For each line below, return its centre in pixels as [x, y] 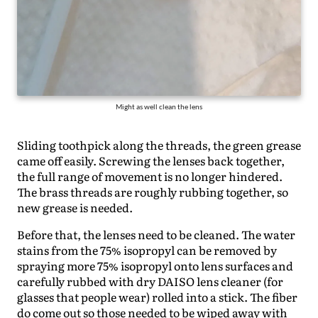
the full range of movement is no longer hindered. [150, 176]
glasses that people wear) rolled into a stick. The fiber [157, 296]
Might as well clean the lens [159, 107]
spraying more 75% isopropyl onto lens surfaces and [155, 265]
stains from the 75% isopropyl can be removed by [147, 250]
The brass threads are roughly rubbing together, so [153, 191]
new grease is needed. [75, 207]
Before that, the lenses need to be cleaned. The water [156, 234]
